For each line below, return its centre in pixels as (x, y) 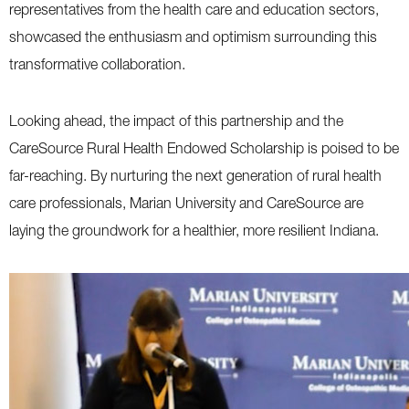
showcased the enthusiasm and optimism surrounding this (193, 37)
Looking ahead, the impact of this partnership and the (176, 121)
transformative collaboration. (99, 64)
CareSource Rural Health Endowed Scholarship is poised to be (204, 148)
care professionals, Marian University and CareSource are (186, 203)
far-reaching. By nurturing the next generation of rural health (195, 175)
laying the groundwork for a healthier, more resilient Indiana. (194, 230)
